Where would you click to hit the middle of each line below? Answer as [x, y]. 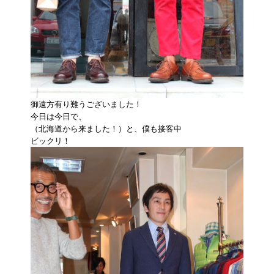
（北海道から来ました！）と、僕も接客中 [106, 128]
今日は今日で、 [58, 116]
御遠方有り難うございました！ [86, 104]
